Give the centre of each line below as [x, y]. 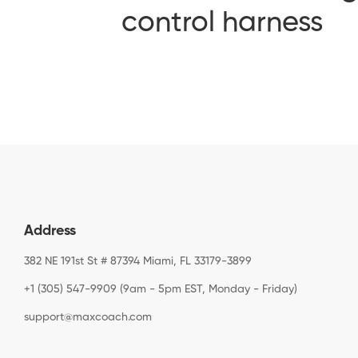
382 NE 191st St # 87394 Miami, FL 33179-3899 [138, 261]
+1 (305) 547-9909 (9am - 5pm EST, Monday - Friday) [161, 289]
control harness [222, 23]
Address [50, 231]
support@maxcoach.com [88, 317]
